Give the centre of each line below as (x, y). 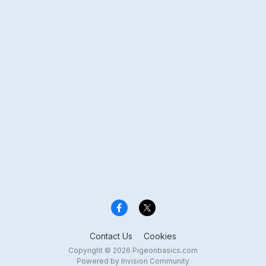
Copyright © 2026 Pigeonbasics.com (133, 250)
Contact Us (111, 236)
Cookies (160, 236)
